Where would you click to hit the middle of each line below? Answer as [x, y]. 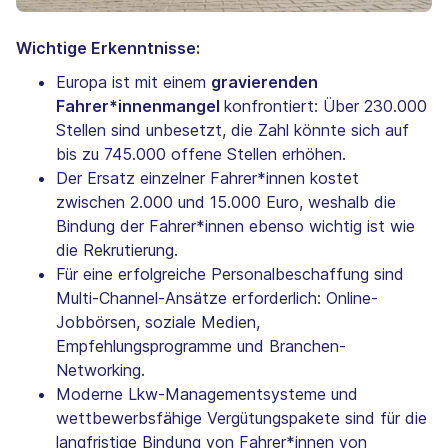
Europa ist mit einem [133, 82]
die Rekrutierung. [117, 250]
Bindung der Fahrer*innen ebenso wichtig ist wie [235, 226]
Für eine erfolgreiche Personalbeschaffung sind [230, 274]
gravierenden [264, 82]
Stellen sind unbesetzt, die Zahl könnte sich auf [232, 130]
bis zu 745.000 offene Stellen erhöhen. [201, 154]
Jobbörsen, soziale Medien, [158, 322]
